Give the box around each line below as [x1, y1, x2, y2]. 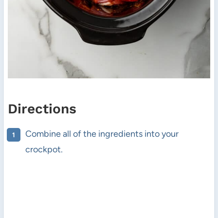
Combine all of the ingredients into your [25, 128, 179, 139]
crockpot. [25, 144, 63, 155]
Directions [7, 100, 76, 117]
